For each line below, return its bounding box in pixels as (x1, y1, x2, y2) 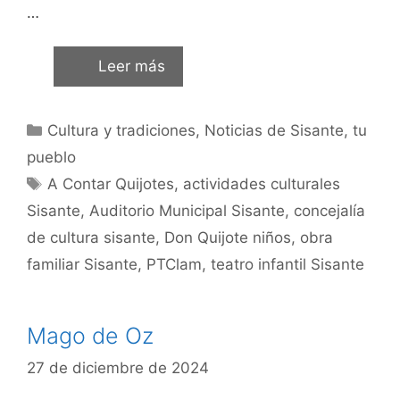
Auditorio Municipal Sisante (89, 202, 285, 220)
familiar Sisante (27, 255, 137, 273)
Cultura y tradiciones (47, 121, 196, 139)
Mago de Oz (27, 322, 154, 349)
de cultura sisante (27, 229, 155, 246)
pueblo (27, 148, 76, 166)
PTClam (146, 255, 202, 273)
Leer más (98, 57, 165, 75)
